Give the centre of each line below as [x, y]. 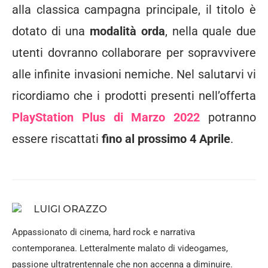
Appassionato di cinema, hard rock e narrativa [103, 232]
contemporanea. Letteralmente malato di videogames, [120, 248]
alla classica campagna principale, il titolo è [134, 9]
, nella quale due [211, 31]
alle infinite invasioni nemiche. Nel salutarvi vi [134, 74]
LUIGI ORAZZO [70, 209]
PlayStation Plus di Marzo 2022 [106, 117]
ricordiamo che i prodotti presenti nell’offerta [134, 95]
